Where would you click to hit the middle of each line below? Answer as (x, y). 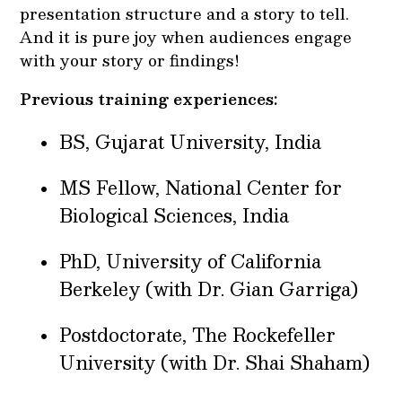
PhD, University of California (191, 261)
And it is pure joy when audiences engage (186, 36)
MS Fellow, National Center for (201, 187)
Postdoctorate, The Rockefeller (198, 334)
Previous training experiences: (149, 98)
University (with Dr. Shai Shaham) (215, 362)
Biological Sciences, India (175, 215)
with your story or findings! (130, 60)
